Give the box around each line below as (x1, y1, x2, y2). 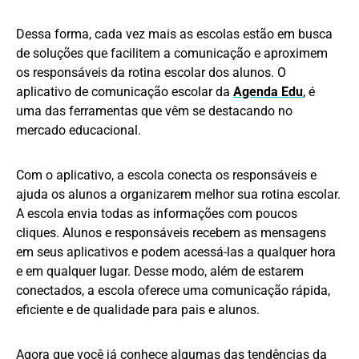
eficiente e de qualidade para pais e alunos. (16, 302, 260, 318)
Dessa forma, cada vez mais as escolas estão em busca (16, 26, 333, 42)
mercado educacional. (16, 123, 141, 139)
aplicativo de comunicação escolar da (16, 84, 233, 100)
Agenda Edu (233, 84, 303, 100)
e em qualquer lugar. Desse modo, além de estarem (16, 264, 304, 280)
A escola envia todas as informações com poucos (16, 206, 297, 222)
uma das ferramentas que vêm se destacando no (16, 103, 292, 119)
